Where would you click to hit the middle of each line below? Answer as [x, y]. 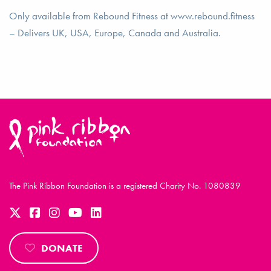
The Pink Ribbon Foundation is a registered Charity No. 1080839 [125, 185]
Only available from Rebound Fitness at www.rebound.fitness [132, 15]
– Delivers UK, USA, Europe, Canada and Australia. [115, 32]
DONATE [62, 248]
